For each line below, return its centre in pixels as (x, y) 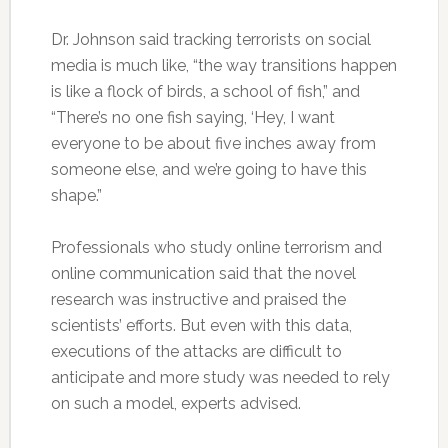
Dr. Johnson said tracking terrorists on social (210, 40)
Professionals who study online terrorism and (216, 248)
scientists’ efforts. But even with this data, (201, 326)
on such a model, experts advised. (175, 404)
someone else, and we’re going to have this (208, 170)
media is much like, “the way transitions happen (223, 66)
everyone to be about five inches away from (213, 144)
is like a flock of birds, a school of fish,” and (205, 92)
